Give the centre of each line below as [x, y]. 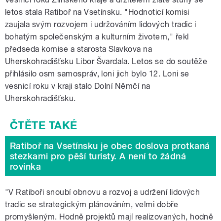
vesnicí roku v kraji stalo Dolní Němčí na [78, 86]
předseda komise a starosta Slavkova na [79, 49]
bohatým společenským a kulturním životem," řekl [97, 37]
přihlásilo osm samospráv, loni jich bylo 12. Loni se [97, 74]
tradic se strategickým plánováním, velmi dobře [92, 205]
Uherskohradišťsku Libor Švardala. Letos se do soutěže [106, 62]
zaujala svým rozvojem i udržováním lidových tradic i [101, 25]
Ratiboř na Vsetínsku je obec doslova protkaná [110, 146]
